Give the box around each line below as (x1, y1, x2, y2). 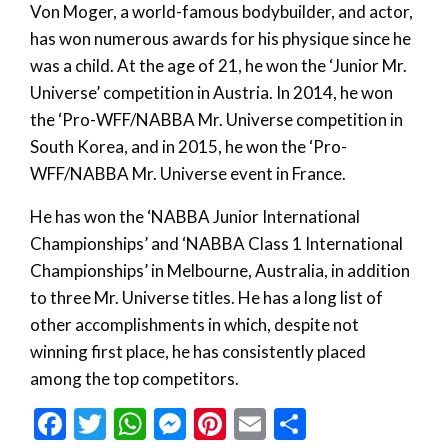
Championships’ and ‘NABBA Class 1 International (30, 233, 403, 255)
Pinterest (226, 404, 353, 444)
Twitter (106, 404, 210, 444)
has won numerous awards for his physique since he (30, 28, 411, 50)
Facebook (66, 404, 198, 444)
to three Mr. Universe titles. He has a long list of (30, 287, 383, 309)
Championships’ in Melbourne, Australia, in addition (30, 260, 410, 282)
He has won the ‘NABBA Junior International (30, 206, 360, 228)
